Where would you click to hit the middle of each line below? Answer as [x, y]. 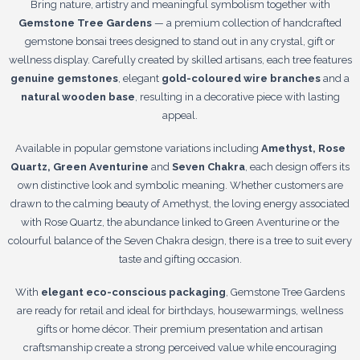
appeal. [180, 115]
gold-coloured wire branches [241, 78]
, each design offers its [297, 166]
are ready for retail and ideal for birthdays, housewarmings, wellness [180, 310]
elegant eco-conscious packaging [133, 292]
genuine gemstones [64, 78]
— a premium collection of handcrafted [248, 22]
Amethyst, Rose [303, 148]
